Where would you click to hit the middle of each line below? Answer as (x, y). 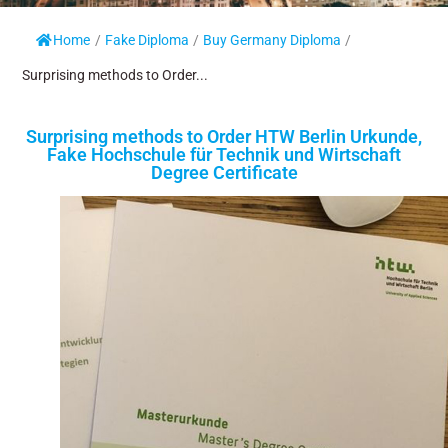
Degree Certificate (224, 172)
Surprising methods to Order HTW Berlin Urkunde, (224, 136)
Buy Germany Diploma (272, 40)
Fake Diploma (147, 40)
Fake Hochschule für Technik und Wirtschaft (224, 154)
